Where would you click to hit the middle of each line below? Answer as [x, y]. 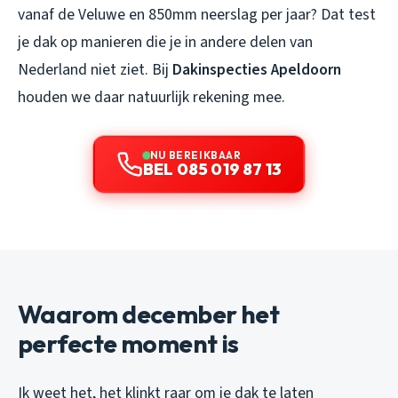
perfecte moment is [128, 343]
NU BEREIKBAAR [195, 155]
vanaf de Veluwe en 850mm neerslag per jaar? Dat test [197, 14]
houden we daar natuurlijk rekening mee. [151, 97]
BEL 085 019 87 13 [212, 169]
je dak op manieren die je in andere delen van [165, 42]
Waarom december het [149, 314]
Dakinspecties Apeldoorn [257, 69]
